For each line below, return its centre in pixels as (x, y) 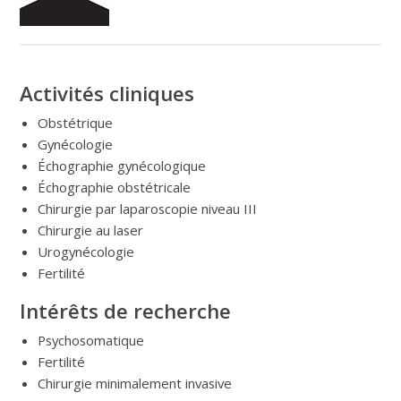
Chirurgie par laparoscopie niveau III (148, 208)
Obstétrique (76, 122)
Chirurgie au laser (91, 230)
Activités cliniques (107, 93)
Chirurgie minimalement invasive (135, 383)
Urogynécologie (86, 251)
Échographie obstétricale (115, 187)
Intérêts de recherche (126, 311)
